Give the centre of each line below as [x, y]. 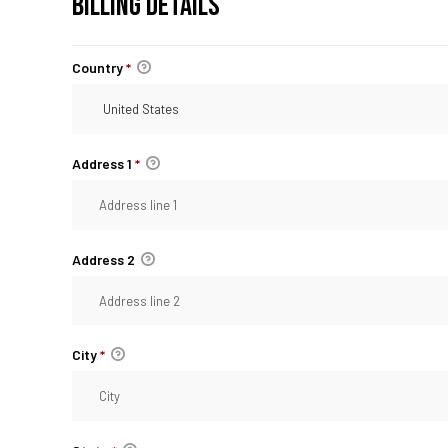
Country [99, 68]
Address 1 [103, 163]
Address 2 [105, 259]
